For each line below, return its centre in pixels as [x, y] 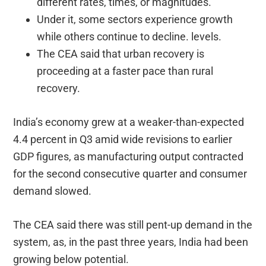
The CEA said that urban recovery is [121, 54]
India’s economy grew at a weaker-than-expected [129, 122]
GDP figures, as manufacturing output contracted [129, 157]
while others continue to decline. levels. [129, 37]
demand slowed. [53, 191]
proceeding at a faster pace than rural [125, 71]
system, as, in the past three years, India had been [131, 242]
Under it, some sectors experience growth [135, 20]
